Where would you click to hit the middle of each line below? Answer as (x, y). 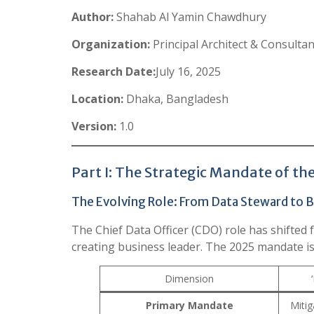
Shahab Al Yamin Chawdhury (190, 16)
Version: (95, 126)
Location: (97, 98)
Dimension (189, 278)
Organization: (111, 44)
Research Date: (114, 71)
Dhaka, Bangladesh (176, 98)
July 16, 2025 (188, 71)
